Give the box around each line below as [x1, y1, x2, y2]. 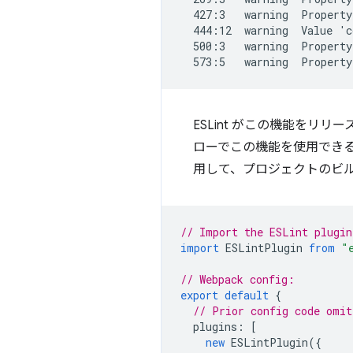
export [180, 288, 218, 303]
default [225, 288, 269, 303]
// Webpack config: [180, 272, 295, 287]
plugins [193, 319, 237, 334]
